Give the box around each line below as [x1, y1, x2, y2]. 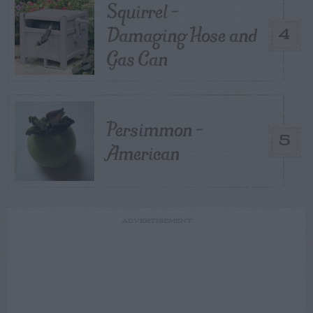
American [107, 136, 180, 169]
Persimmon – [107, 112, 203, 145]
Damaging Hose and [107, 18, 256, 51]
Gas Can [107, 42, 168, 75]
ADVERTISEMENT [121, 217, 192, 225]
